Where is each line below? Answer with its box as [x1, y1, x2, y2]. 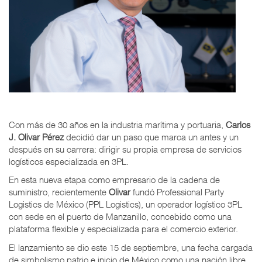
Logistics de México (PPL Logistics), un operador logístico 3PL [9, 199, 242, 210]
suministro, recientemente [9, 187, 109, 198]
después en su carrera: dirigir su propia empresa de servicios [9, 143, 242, 154]
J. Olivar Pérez [9, 131, 64, 142]
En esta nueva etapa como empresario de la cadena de [9, 174, 220, 185]
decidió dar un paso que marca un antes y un [64, 131, 239, 142]
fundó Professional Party [130, 187, 224, 198]
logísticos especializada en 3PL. [9, 156, 129, 167]
